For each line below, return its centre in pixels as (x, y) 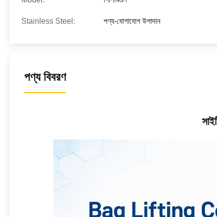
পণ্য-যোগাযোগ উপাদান (132, 21)
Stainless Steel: (48, 21)
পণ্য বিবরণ (45, 77)
